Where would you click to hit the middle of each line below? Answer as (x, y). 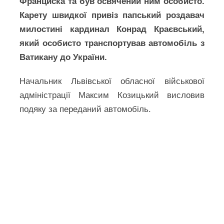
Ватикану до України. (63, 57)
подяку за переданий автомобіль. (85, 109)
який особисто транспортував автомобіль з (112, 43)
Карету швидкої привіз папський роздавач (112, 15)
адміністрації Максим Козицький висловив (112, 95)
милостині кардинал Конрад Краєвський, (112, 29)
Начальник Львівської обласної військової (112, 81)
